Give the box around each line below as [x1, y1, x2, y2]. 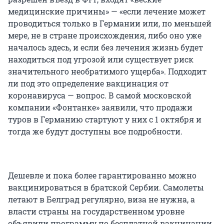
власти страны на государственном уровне [8, 206, 184, 217]
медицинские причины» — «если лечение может [8, 6, 205, 17]
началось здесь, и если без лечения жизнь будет [8, 42, 203, 53]
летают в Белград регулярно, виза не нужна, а [8, 194, 195, 205]
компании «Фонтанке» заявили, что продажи [8, 102, 192, 113]
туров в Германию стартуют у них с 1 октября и [8, 114, 201, 125]
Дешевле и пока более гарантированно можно [8, 170, 196, 181]
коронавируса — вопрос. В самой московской [8, 90, 191, 101]
